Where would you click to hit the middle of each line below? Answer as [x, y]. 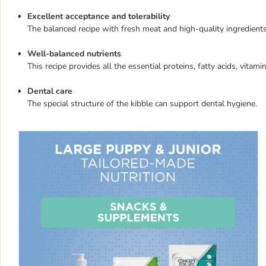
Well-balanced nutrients [74, 54]
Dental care [50, 91]
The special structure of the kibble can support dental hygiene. [142, 104]
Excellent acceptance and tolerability [99, 17]
